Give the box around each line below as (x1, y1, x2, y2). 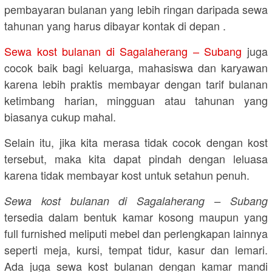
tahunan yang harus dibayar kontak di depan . (4, 18, 226, 34)
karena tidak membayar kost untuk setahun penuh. (4, 167, 250, 183)
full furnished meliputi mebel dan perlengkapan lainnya (4, 225, 268, 242)
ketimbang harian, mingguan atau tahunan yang (4, 92, 268, 109)
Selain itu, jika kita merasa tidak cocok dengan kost (4, 134, 268, 151)
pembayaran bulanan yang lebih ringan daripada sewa (4, 1, 268, 18)
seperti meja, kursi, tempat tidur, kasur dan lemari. (4, 242, 268, 258)
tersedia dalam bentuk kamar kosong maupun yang (4, 209, 268, 225)
